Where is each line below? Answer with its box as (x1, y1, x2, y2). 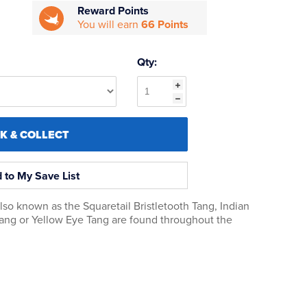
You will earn (77, 18, 142, 32)
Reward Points (77, 4, 149, 19)
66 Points (141, 18, 189, 32)
